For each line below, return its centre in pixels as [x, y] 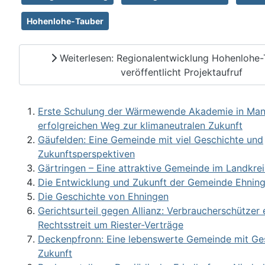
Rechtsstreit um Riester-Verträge [111, 225]
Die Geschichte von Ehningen [103, 197]
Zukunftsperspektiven [86, 154]
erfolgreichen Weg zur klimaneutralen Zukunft [140, 126]
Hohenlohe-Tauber [65, 21]
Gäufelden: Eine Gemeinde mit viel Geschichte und [151, 140]
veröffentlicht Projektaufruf [182, 72]
